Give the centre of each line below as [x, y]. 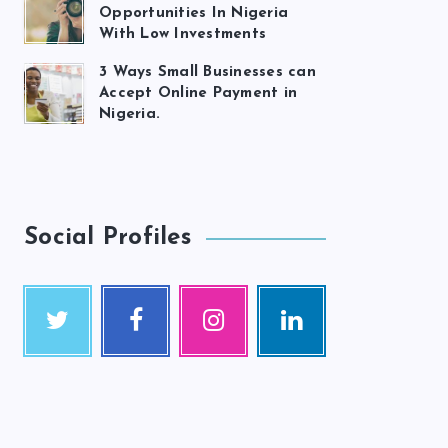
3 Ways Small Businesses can [207, 72]
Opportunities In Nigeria [193, 13]
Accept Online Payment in [198, 93]
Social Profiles [107, 238]
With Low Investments [182, 34]
